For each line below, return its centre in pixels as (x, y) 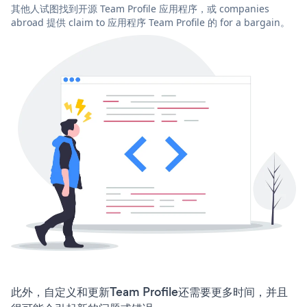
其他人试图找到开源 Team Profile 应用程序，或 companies (140, 8)
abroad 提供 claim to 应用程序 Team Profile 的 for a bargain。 (150, 22)
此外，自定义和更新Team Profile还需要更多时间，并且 (149, 292)
